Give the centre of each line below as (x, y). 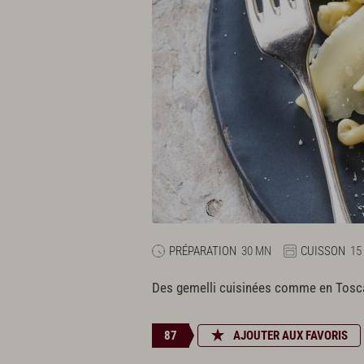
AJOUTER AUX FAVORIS (290, 335)
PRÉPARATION (203, 251)
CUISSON (323, 251)
